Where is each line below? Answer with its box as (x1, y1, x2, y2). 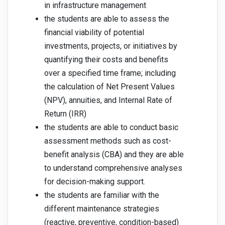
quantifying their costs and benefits (44, 55, 168, 65)
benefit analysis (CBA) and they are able (44, 150, 184, 160)
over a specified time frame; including (44, 68, 176, 78)
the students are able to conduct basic (44, 123, 178, 133)
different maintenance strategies (44, 204, 159, 214)
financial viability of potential (44, 28, 144, 38)
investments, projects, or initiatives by (44, 41, 177, 51)
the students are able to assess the (44, 14, 169, 24)
